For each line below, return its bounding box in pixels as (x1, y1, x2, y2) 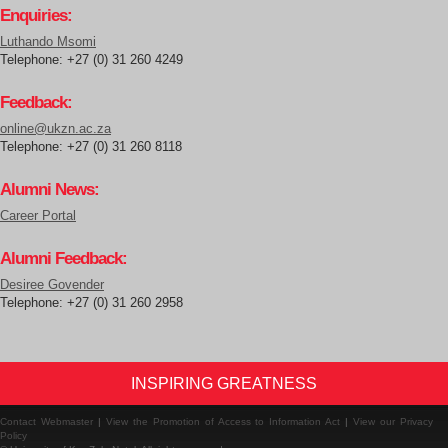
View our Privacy (353, 415, 434, 427)
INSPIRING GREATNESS (131, 374, 317, 392)
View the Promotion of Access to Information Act (105, 415, 341, 427)
